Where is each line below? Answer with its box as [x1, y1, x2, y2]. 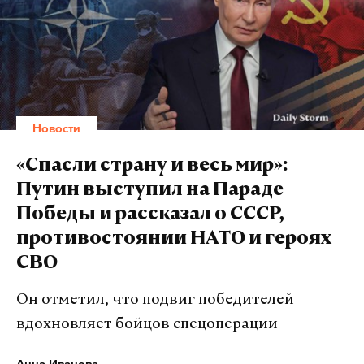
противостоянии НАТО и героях [16, 231, 331, 249]
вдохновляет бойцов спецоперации [16, 317, 278, 332]
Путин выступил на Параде [16, 182, 284, 200]
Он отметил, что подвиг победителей [16, 292, 294, 308]
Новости [32, 121, 80, 135]
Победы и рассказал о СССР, [16, 206, 284, 224]
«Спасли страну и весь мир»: [16, 158, 288, 175]
